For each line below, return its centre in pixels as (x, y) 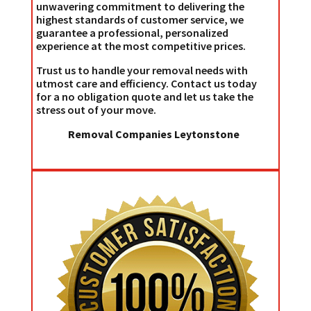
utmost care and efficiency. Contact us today (146, 83)
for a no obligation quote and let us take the (144, 96)
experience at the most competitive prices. (141, 45)
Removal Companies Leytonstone (153, 134)
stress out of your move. (96, 109)
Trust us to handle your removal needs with (142, 70)
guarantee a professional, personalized (132, 32)
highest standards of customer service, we (140, 19)
